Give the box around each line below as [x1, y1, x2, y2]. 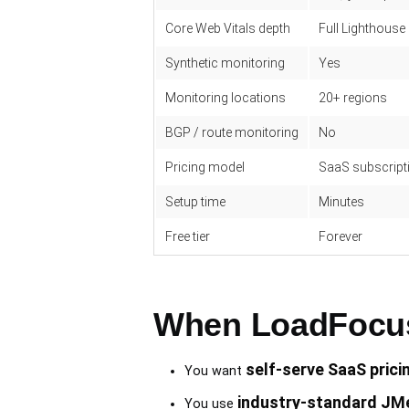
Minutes [319, 194, 364, 210]
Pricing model [165, 160, 245, 175]
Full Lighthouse [319, 21, 405, 37]
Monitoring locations [165, 90, 286, 106]
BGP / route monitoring [165, 125, 299, 141]
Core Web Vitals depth [165, 21, 290, 37]
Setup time [165, 194, 225, 210]
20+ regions [319, 90, 387, 106]
